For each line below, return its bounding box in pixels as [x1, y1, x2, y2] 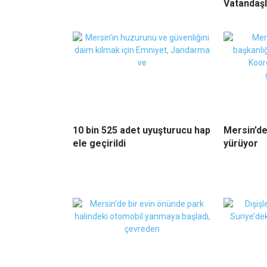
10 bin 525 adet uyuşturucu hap [73, 125, 210, 136]
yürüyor [223, 138, 258, 150]
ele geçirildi [73, 138, 126, 150]
